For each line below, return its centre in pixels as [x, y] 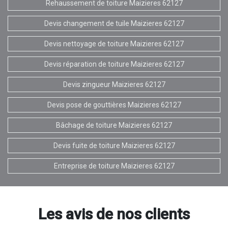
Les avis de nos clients [114, 214]
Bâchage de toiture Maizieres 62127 [114, 125]
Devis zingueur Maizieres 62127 [114, 84]
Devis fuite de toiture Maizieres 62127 [114, 145]
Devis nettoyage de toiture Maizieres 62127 [114, 44]
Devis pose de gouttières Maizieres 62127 [114, 105]
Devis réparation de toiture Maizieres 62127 [114, 64]
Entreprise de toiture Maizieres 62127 [114, 166]
